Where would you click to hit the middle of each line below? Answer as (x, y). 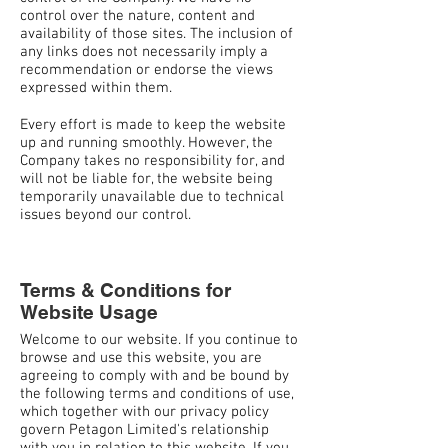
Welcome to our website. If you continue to (159, 339)
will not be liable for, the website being (146, 178)
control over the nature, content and (137, 15)
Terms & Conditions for (125, 289)
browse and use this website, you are (141, 357)
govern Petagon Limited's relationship (144, 429)
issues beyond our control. (109, 214)
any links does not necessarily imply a (144, 51)
